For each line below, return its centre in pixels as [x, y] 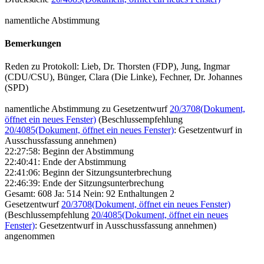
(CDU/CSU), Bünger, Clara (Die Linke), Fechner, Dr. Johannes [123, 77]
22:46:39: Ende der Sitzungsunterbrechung [84, 183]
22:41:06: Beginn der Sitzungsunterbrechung [88, 173]
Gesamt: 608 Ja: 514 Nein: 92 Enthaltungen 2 [90, 194]
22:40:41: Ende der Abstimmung [65, 162]
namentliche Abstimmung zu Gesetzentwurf [87, 109]
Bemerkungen [33, 44]
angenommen [30, 236]
